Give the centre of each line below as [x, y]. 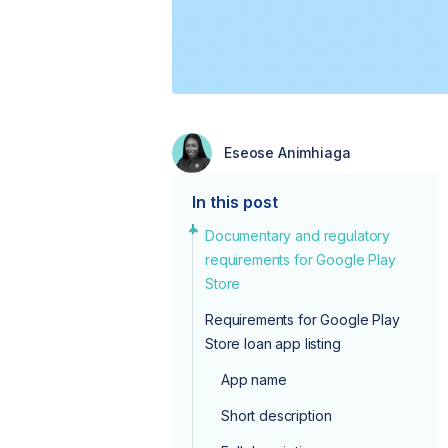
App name [254, 379]
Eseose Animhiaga [287, 152]
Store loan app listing [273, 343]
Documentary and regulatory [298, 235]
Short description [276, 415]
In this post [235, 201]
